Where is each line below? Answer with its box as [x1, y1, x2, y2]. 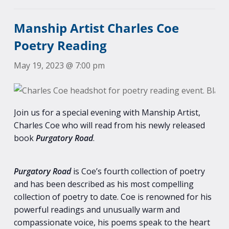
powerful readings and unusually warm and [13, 203, 180, 215]
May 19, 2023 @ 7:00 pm [13, 59, 105, 71]
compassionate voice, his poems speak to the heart [13, 216, 210, 228]
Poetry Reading [13, 36, 107, 54]
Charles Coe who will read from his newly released [13, 119, 205, 131]
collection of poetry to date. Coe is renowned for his [13, 191, 212, 202]
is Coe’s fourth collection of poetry [71, 165, 205, 177]
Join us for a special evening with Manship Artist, [13, 106, 200, 118]
